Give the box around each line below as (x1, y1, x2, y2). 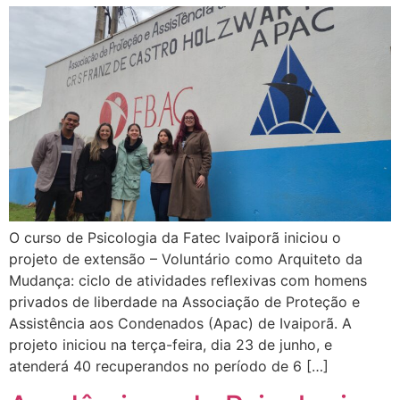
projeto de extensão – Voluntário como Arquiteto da (9, 249, 362, 268)
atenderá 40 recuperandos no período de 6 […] (9, 356, 329, 375)
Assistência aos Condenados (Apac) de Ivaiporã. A (9, 313, 352, 332)
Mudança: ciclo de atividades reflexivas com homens (9, 271, 367, 289)
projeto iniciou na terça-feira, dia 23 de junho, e (9, 335, 332, 354)
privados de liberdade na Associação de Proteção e (9, 292, 360, 311)
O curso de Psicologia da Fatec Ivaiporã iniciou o (9, 228, 341, 246)
